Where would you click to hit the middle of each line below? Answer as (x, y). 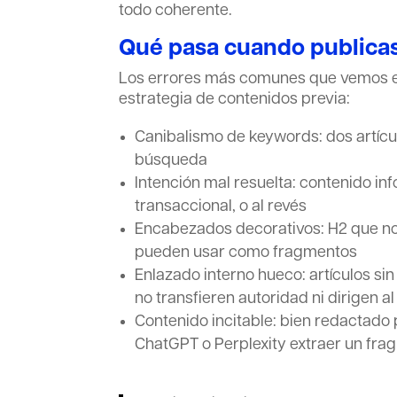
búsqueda (171, 161)
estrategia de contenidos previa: (235, 100)
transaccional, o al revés (221, 207)
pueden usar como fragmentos (246, 253)
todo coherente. (176, 11)
